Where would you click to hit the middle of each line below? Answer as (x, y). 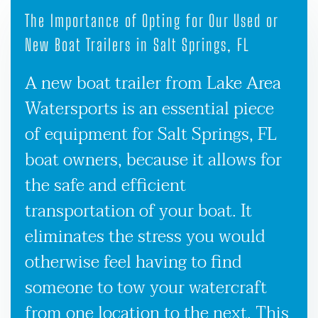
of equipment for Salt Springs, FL (151, 134)
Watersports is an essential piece (149, 109)
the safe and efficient (105, 185)
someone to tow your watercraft (146, 287)
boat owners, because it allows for (153, 160)
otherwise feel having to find (133, 262)
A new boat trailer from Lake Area (153, 83)
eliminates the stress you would (145, 236)
